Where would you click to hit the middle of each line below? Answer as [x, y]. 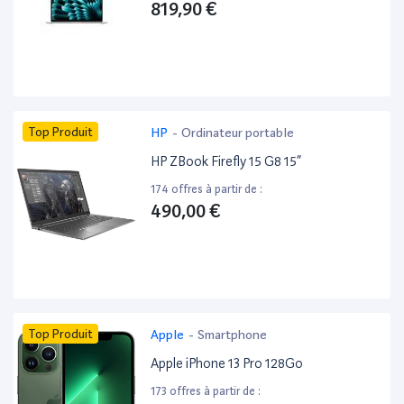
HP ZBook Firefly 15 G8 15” [226, 162]
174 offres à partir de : [207, 189]
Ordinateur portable [238, 133]
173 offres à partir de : [206, 391]
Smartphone [233, 335]
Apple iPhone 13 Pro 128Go [227, 364]
